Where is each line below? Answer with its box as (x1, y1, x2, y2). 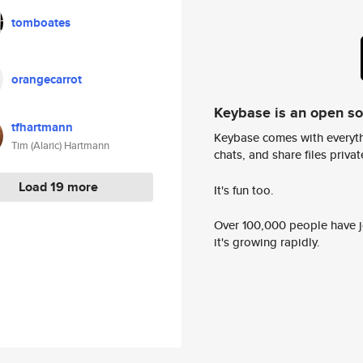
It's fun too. (214, 181, 274, 199)
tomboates (11, 14, 70, 32)
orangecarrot (11, 70, 82, 88)
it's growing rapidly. (214, 233, 320, 251)
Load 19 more (18, 177, 98, 196)
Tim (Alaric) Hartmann (11, 138, 109, 153)
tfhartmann (11, 118, 73, 136)
